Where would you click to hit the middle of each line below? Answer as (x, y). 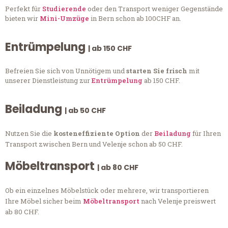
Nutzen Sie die (29, 134)
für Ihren (206, 134)
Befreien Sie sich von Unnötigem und (66, 71)
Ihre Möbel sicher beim (44, 201)
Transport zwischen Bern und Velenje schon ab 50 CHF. (94, 144)
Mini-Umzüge (64, 18)
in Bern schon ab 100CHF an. (135, 18)
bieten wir (22, 18)
